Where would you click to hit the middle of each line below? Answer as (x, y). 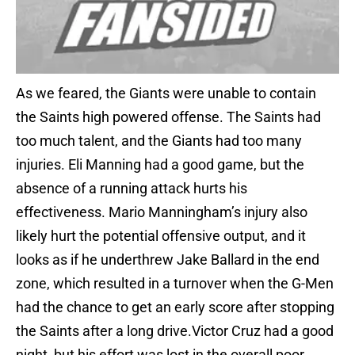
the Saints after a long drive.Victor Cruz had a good (175, 331)
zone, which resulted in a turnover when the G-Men (175, 284)
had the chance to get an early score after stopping (175, 307)
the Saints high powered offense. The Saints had (168, 117)
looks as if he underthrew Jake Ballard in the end (168, 260)
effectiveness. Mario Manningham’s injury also (162, 212)
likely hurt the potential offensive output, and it (161, 236)
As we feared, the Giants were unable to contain (166, 94)
